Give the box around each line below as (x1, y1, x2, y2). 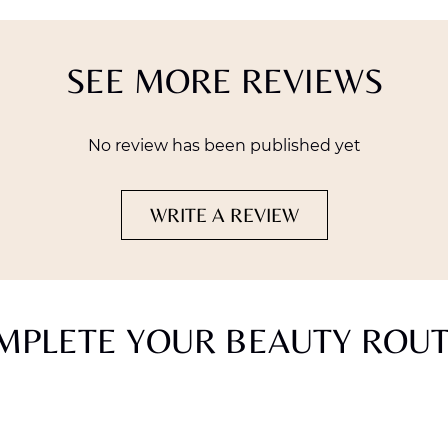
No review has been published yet (87, 136, 361, 156)
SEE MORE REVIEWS (65, 60, 383, 102)
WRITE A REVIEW (149, 203, 299, 227)
